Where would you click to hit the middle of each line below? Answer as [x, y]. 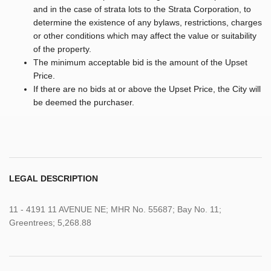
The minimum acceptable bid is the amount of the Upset [140, 63]
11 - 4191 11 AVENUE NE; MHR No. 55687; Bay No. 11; [115, 210]
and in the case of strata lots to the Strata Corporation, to [142, 9]
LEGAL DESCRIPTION [54, 179]
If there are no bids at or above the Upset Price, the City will [147, 89]
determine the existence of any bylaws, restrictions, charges [148, 23]
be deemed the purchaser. [84, 103]
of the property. [62, 49]
